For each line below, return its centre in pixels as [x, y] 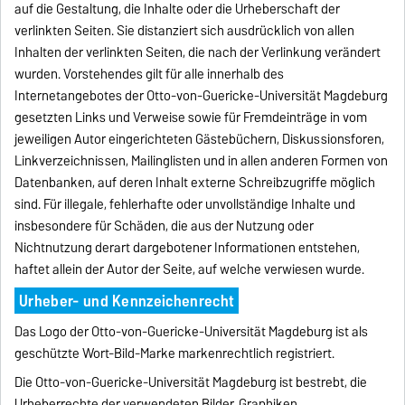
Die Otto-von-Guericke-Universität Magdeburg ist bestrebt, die [191, 382]
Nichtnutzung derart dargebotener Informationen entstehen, [188, 247]
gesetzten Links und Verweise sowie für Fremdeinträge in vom [191, 117]
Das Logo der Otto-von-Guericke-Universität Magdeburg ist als [192, 331]
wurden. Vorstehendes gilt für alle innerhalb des [150, 74]
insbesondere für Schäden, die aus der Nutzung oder [165, 226]
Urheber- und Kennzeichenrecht [127, 300]
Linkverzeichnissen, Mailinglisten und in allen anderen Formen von [202, 160]
